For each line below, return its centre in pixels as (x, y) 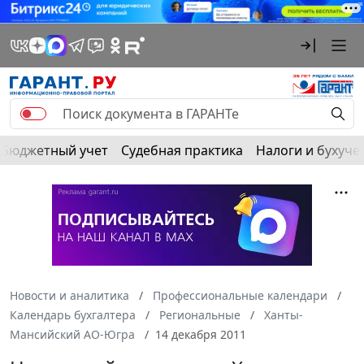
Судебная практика (182, 150)
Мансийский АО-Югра (72, 334)
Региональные (200, 314)
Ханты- (284, 314)
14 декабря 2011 (201, 334)
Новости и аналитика (69, 295)
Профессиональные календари (240, 295)
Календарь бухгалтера (73, 314)
